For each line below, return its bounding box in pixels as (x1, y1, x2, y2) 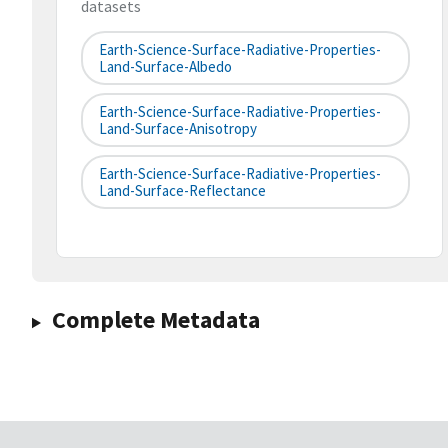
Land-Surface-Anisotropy (99, 119, 257, 139)
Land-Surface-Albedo (99, 57, 232, 77)
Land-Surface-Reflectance (99, 181, 266, 201)
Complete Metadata (51, 304, 260, 336)
